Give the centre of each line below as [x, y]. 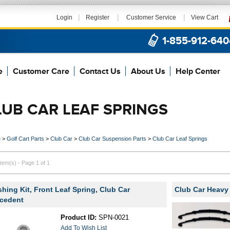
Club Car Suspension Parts [112, 139]
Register [98, 17]
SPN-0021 [113, 217]
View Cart [205, 17]
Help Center [198, 71]
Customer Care [41, 71]
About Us [148, 71]
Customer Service [151, 17]
